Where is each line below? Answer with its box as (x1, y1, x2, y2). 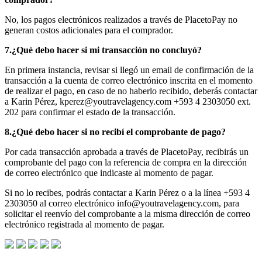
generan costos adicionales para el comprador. (5, 25, 173, 35)
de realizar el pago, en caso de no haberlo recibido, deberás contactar (5, 85, 257, 96)
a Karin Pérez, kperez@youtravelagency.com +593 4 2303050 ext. (5, 96, 251, 106)
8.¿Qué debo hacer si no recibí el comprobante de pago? (5, 126, 226, 137)
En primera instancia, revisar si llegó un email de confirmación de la (5, 64, 254, 75)
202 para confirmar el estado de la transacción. (5, 106, 175, 117)
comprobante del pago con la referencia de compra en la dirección (5, 157, 247, 167)
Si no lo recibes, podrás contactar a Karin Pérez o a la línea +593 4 (5, 187, 250, 198)
